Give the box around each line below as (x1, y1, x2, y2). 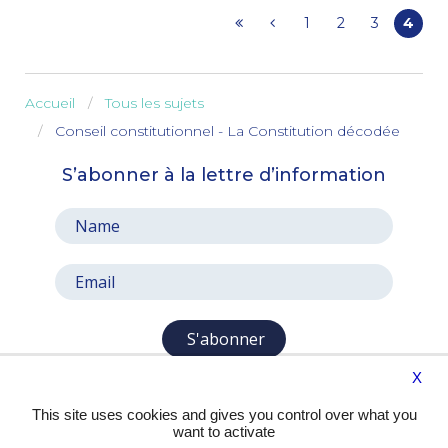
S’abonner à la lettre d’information (62, 163, 386, 186)
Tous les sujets (105, 94, 204, 112)
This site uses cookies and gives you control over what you (31, 406, 417, 423)
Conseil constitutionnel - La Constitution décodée (55, 122, 400, 140)
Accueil (25, 94, 75, 112)
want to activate (173, 423, 275, 440)
